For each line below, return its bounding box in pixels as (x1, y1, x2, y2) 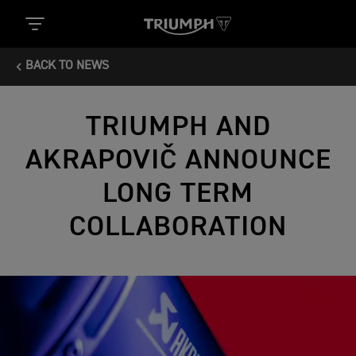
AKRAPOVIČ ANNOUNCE (25, 146, 331, 175)
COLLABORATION (69, 213, 287, 242)
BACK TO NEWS (25, 60, 109, 72)
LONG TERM (103, 180, 253, 208)
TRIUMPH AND (85, 113, 271, 141)
